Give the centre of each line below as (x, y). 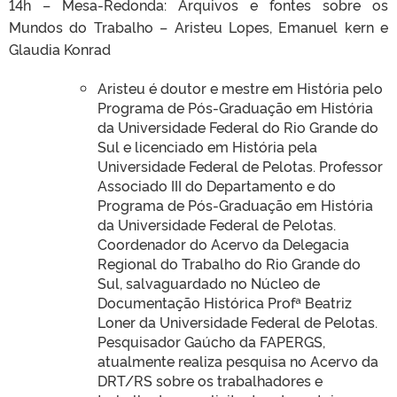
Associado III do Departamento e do (217, 185)
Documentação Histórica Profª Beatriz (225, 302)
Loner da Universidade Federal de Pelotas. (237, 321)
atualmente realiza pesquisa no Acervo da (238, 360)
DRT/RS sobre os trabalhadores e (210, 380)
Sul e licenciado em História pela (207, 146)
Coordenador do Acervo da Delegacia (223, 243)
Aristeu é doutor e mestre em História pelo (240, 87)
